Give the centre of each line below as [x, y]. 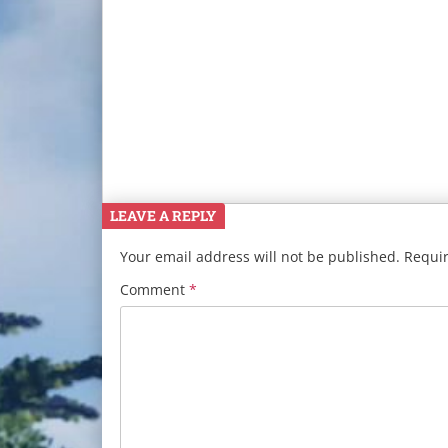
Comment [154, 289]
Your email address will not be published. [260, 256]
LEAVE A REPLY [163, 215]
